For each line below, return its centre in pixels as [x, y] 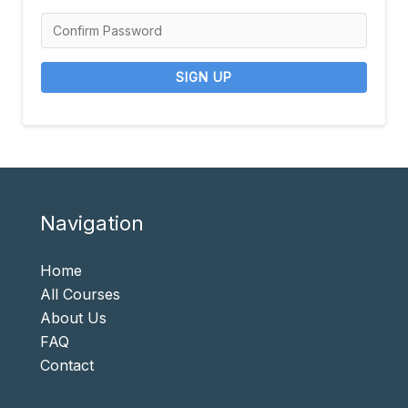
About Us [73, 318]
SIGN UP [204, 77]
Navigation [92, 224]
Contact [67, 366]
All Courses [80, 295]
